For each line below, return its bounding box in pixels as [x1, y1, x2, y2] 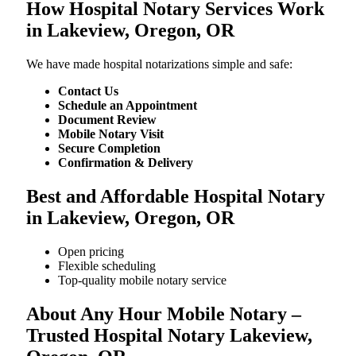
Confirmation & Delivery [58, 155, 193, 169]
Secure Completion [58, 141, 161, 155]
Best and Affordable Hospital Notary [26, 185, 325, 207]
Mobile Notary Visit [58, 126, 164, 141]
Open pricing [58, 244, 124, 258]
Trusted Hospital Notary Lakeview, [26, 324, 312, 346]
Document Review [58, 112, 157, 126]
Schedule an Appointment [58, 98, 197, 112]
